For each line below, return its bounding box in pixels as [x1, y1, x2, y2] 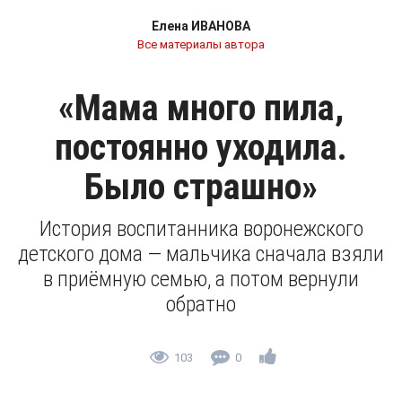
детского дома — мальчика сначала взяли [18, 241, 384, 267]
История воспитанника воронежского [39, 216, 363, 241]
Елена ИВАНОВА [152, 19, 250, 33]
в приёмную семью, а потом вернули [43, 267, 359, 292]
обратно [166, 292, 236, 317]
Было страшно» [84, 166, 318, 208]
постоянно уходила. [55, 127, 347, 169]
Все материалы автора [137, 38, 265, 51]
